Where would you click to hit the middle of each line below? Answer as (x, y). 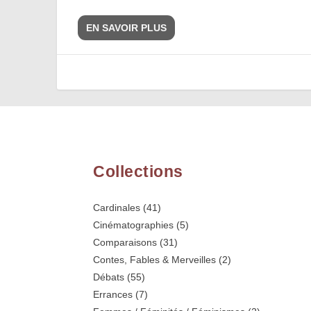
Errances (113, 294)
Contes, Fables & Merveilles (155, 259)
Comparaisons (125, 242)
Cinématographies (134, 225)
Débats (109, 277)
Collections (138, 171)
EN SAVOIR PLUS (127, 28)
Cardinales (117, 207)
